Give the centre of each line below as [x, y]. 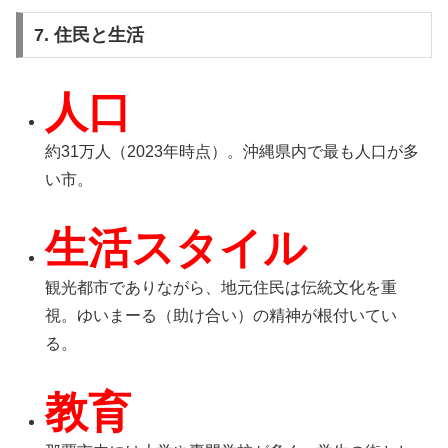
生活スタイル [176, 247]
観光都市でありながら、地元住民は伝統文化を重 [221, 287]
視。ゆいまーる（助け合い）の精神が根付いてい [221, 315]
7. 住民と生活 [88, 35]
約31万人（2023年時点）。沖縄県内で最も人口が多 [232, 152]
